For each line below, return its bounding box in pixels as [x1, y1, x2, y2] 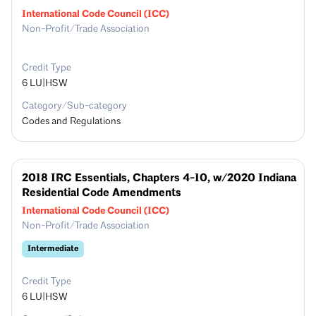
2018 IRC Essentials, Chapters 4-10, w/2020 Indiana [22, 171, 296, 185]
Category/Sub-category [22, 101, 127, 111]
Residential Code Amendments [22, 186, 181, 200]
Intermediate [28, 243, 78, 254]
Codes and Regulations [22, 116, 121, 127]
